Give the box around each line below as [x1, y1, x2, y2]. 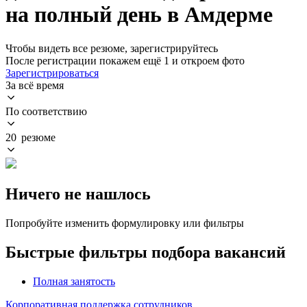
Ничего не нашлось [5, 184, 151, 203]
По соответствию [5, 105, 87, 117]
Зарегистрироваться [5, 66, 99, 79]
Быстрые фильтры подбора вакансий [5, 243, 286, 261]
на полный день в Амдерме [5, 2, 273, 27]
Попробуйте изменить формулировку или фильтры [5, 217, 244, 229]
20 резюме [5, 131, 56, 143]
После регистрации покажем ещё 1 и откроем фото [5, 54, 245, 66]
